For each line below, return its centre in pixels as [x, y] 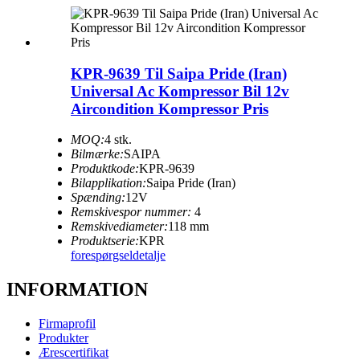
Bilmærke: [97, 154]
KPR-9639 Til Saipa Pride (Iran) [179, 73]
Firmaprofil [67, 324]
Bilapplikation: [108, 183]
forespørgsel [102, 256]
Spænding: [98, 198]
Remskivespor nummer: [131, 212]
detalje [149, 256]
